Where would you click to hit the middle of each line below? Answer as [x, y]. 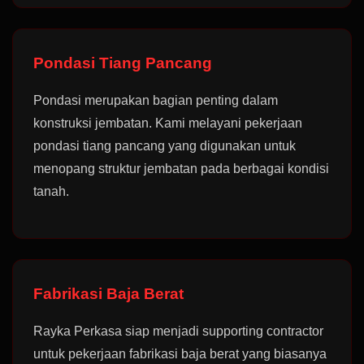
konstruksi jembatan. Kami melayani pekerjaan [168, 123]
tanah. [51, 191]
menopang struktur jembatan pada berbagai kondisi [181, 169]
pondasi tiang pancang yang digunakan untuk [165, 146]
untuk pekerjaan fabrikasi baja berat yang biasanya [180, 354]
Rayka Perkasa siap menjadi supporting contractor [178, 331]
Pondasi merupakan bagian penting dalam [156, 100]
